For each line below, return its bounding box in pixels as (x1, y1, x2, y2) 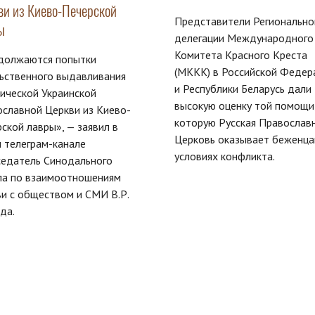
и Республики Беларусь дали (174, 82, 311, 96)
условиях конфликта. (174, 149, 275, 164)
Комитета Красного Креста (174, 48, 307, 63)
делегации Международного (174, 31, 314, 46)
